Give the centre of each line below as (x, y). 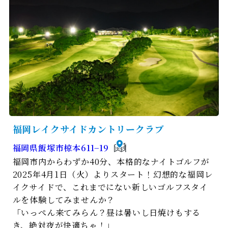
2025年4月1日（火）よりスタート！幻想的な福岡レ (113, 175)
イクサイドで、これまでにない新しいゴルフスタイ (110, 187)
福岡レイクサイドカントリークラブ (88, 129)
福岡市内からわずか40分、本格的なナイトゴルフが (111, 162)
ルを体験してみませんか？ (64, 200)
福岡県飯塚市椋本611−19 (61, 148)
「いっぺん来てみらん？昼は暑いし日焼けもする (107, 213)
